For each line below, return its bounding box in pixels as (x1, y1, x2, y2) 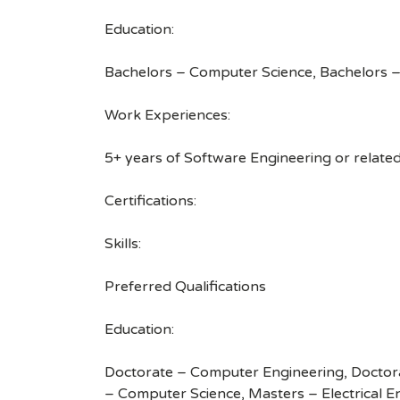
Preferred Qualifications (104, 278, 266, 296)
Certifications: (104, 192, 196, 210)
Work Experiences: (104, 106, 230, 124)
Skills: (104, 235, 141, 253)
